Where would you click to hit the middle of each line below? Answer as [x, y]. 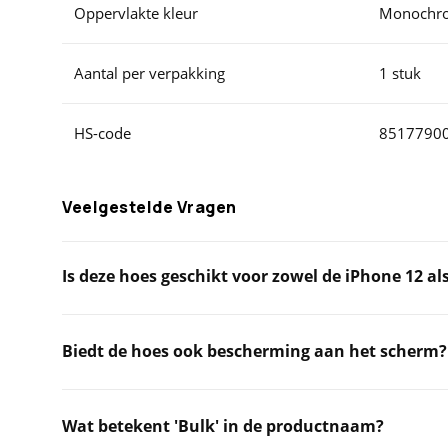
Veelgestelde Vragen [149, 207]
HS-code [102, 133]
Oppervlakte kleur [136, 13]
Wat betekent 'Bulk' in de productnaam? [223, 426]
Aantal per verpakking [149, 73]
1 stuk [400, 73]
